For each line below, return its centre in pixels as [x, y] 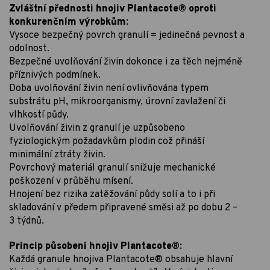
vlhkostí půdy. [39, 115]
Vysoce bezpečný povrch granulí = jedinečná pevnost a [127, 35]
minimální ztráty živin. [57, 155]
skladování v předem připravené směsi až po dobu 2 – [123, 208]
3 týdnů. [27, 221]
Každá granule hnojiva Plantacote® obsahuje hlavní [121, 259]
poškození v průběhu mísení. [71, 181]
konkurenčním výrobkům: [69, 22]
